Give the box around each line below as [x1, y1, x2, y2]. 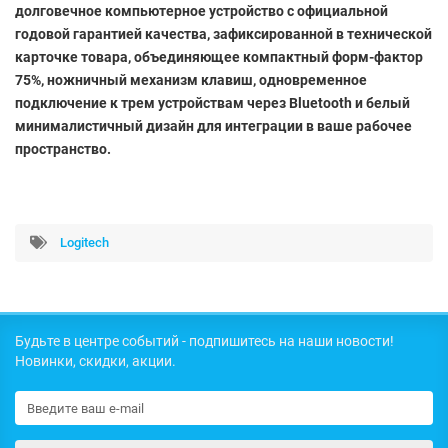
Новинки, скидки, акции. [15, 353, 176, 369]
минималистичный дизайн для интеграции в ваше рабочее [15, 117, 412, 134]
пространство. [15, 140, 111, 157]
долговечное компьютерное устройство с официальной [15, 2, 388, 19]
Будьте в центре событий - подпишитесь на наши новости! [15, 333, 394, 349]
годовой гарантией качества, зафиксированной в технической [15, 25, 432, 42]
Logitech [60, 234, 109, 250]
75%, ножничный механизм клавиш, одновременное [15, 71, 367, 88]
